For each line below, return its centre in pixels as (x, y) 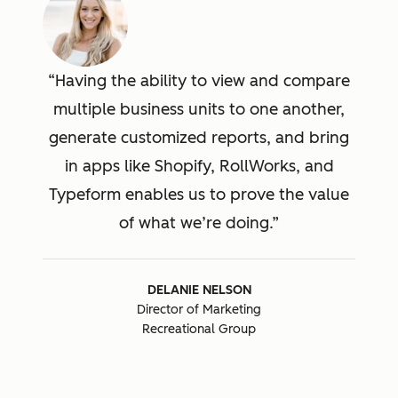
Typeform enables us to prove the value (199, 195)
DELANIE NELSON (199, 291)
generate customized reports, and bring (199, 138)
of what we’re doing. (195, 223)
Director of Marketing (199, 310)
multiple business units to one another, (199, 110)
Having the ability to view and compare (203, 81)
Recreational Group (199, 330)
